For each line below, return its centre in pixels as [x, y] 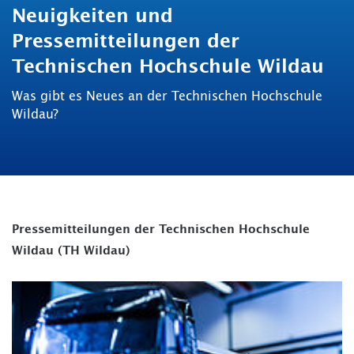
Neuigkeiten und [92, 17]
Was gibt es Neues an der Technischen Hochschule [167, 97]
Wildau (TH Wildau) [71, 251]
